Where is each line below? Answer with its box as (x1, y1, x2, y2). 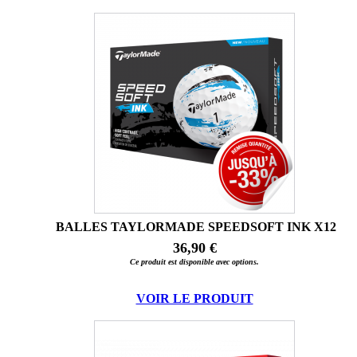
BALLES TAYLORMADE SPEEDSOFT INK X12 (56, 220, 336, 234)
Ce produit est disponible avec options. (130, 257, 259, 267)
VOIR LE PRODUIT (135, 292, 253, 306)
